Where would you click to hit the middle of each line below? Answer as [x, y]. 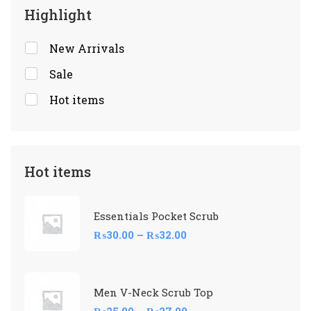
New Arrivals [87, 48]
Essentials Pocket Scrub [156, 216]
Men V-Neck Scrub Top [153, 292]
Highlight [58, 14]
